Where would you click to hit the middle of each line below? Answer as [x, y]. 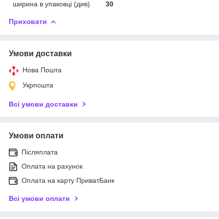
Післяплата [40, 152]
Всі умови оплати [39, 198]
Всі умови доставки [43, 104]
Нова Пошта [42, 70]
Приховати [28, 21]
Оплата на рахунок [52, 166]
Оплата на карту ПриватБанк [68, 180]
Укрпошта [38, 85]
